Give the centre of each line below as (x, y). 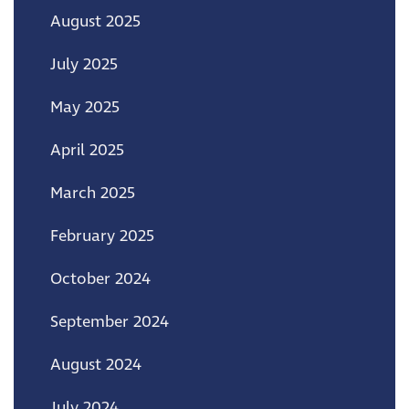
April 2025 (87, 150)
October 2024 (100, 279)
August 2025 (95, 21)
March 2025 (93, 193)
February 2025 (102, 236)
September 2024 (110, 322)
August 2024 (96, 365)
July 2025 (84, 64)
